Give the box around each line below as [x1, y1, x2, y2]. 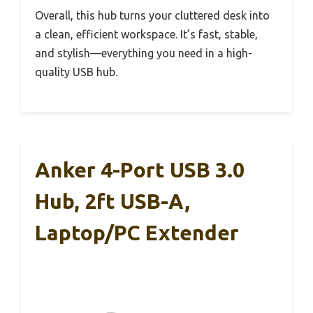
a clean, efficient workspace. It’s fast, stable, [35, 27, 258, 41]
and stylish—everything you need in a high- [35, 46, 252, 59]
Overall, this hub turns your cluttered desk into [35, 8, 270, 22]
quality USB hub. [35, 65, 117, 78]
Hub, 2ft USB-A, [35, 189, 190, 213]
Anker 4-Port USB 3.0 [35, 157, 245, 182]
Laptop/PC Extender [35, 220, 239, 245]
